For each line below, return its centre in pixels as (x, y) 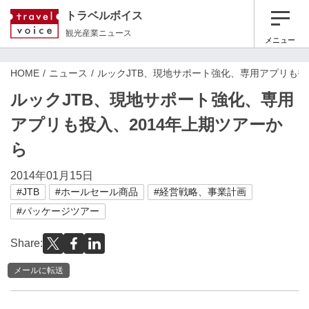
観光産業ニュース (99, 33)
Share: (27, 243)
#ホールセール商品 (97, 192)
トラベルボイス (104, 15)
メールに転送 (39, 270)
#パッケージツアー (58, 211)
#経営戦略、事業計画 (200, 192)
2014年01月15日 (52, 176)
